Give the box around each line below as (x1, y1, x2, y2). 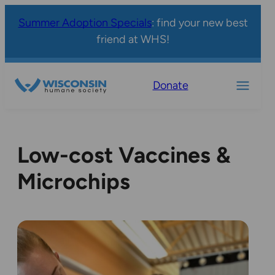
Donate (152, 79, 188, 92)
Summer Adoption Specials (18, 16, 152, 29)
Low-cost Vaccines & (17, 142, 230, 169)
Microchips (17, 168, 130, 195)
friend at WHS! (96, 33, 169, 46)
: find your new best (151, 16, 248, 29)
